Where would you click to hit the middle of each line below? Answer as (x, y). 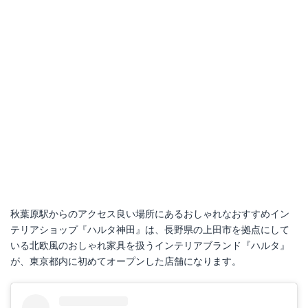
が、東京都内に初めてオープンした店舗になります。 (126, 261)
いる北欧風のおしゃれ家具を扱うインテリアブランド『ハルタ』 (150, 245)
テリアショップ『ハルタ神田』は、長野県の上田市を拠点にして (150, 229)
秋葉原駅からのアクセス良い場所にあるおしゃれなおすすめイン (150, 213)
